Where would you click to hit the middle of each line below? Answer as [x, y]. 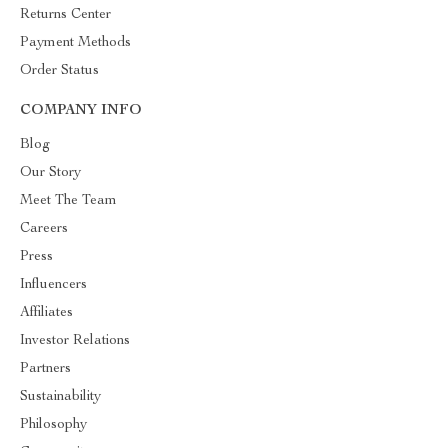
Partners [45, 369]
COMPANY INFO [81, 111]
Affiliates [46, 313]
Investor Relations [75, 341]
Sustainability [60, 397]
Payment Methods [75, 43]
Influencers [53, 285]
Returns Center [65, 15]
